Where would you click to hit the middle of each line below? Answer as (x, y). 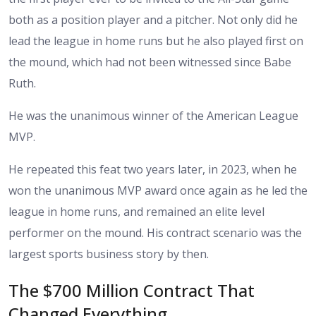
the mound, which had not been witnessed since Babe (150, 62)
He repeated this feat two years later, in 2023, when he (153, 169)
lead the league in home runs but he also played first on (156, 41)
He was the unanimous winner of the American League (153, 115)
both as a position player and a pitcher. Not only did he (153, 19)
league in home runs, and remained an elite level (136, 211)
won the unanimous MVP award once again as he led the (158, 190)
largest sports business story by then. (109, 254)
